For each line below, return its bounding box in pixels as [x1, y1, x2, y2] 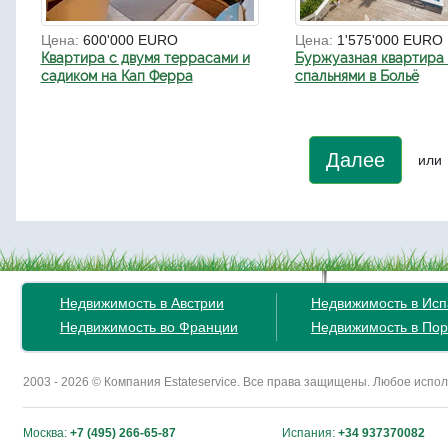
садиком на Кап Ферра [40, 68, 193, 85]
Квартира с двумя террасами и [40, 50, 250, 67]
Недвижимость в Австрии [59, 295, 224, 312]
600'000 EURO [82, 32, 178, 49]
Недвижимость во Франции [59, 319, 238, 336]
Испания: [281, 426, 338, 441]
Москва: [23, 426, 70, 441]
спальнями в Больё [294, 68, 419, 85]
